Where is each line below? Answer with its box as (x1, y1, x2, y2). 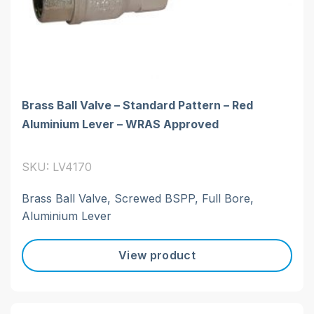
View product (118, 248, 196, 263)
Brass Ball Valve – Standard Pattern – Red (22, 97, 253, 112)
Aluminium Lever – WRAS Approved (22, 116, 219, 131)
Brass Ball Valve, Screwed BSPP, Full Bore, (22, 191, 254, 205)
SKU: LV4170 (22, 159, 92, 174)
